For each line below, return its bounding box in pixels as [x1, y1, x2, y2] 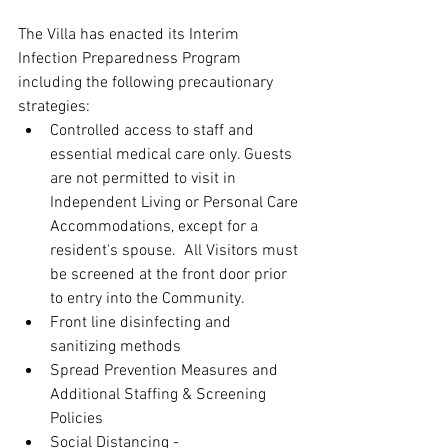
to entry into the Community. [50, 289, 252, 310]
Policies [50, 409, 111, 430]
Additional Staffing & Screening [50, 385, 270, 406]
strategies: [18, 97, 98, 118]
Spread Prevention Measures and [50, 361, 282, 382]
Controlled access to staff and [50, 121, 258, 142]
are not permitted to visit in [50, 169, 240, 190]
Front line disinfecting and [50, 313, 235, 334]
